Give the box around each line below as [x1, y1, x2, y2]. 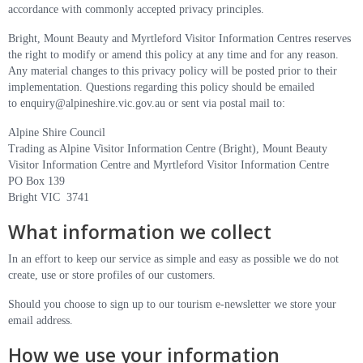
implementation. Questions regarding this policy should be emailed [8, 81, 314, 93]
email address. [8, 314, 73, 327]
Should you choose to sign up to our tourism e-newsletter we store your [8, 298, 336, 310]
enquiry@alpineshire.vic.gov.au [20, 97, 165, 109]
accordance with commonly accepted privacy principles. [8, 3, 264, 15]
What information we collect [8, 219, 271, 245]
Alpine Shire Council [8, 126, 105, 139]
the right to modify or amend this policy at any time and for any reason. [8, 49, 339, 61]
